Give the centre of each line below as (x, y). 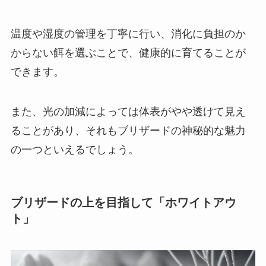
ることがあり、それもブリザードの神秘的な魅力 (128, 131)
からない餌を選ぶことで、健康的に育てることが (128, 53)
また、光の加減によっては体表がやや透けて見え (128, 112)
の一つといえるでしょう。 (75, 150)
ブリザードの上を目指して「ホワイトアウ (123, 202)
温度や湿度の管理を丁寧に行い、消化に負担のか (128, 34)
